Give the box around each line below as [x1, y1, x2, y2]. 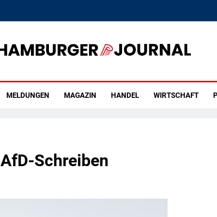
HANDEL [110, 91, 139, 100]
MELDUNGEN [6, 91, 49, 100]
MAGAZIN [63, 91, 96, 100]
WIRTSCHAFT [153, 91, 199, 100]
